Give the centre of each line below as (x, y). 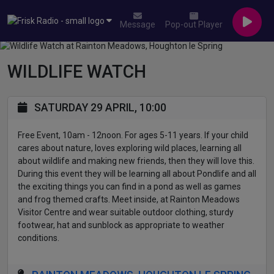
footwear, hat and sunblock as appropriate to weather (121, 225)
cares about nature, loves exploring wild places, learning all (130, 148)
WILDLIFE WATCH (77, 72)
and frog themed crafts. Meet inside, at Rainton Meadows (129, 200)
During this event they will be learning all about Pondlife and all (137, 174)
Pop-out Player (194, 24)
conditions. (39, 238)
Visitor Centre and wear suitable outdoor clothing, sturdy (126, 213)
